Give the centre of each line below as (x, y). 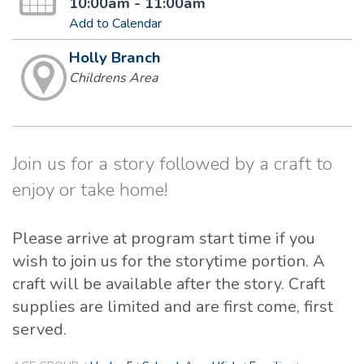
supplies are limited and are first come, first (173, 306)
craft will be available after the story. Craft (169, 284)
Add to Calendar (115, 24)
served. (41, 329)
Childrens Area (113, 78)
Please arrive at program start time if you (164, 238)
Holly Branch (115, 58)
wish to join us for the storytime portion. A (169, 261)
